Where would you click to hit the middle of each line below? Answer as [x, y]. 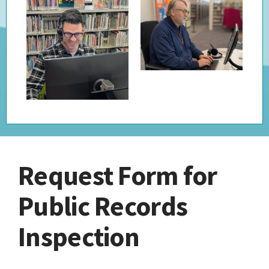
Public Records [103, 206]
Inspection [79, 236]
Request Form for [118, 175]
